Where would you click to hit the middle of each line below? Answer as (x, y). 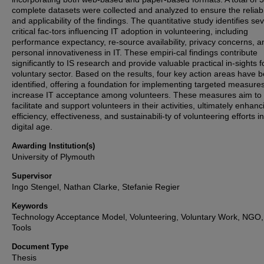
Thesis (24, 258)
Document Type (40, 247)
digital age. (32, 127)
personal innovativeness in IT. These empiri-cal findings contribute (135, 52)
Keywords (30, 206)
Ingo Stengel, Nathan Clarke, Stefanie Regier (96, 187)
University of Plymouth (53, 157)
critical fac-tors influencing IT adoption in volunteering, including (130, 31)
